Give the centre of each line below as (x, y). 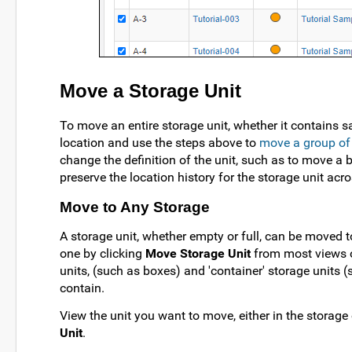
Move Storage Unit (198, 254)
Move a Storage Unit (150, 91)
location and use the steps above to (159, 143)
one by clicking (103, 254)
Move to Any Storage (135, 207)
